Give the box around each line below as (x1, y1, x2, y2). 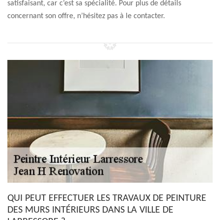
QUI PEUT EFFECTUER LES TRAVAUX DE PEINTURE (7, 193, 206, 203)
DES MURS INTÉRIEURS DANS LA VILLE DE (7, 205, 173, 215)
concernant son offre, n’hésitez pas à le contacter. (7, 12, 165, 20)
